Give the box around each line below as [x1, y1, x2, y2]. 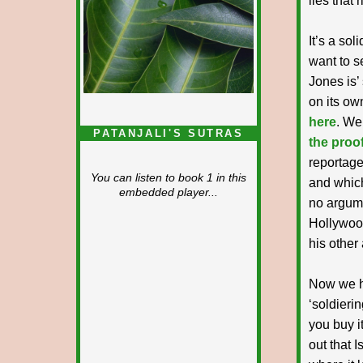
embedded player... [119, 186, 218, 199]
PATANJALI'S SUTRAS [93, 126, 244, 139]
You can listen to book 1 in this [91, 171, 246, 184]
